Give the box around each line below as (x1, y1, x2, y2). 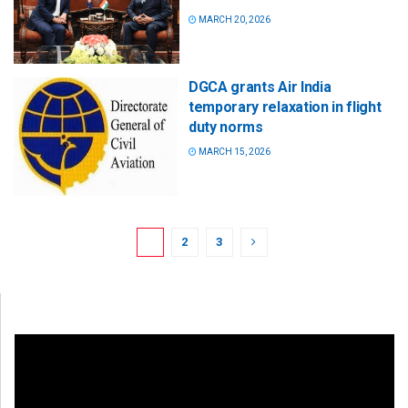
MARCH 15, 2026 (197, 147, 270, 158)
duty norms (189, 118, 263, 137)
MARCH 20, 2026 (197, 15, 270, 25)
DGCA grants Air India (189, 78, 331, 97)
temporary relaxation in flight (189, 98, 382, 117)
